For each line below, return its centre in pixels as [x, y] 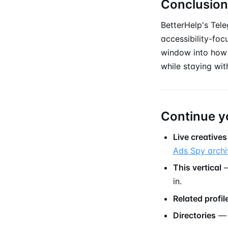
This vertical [197, 168]
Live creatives [200, 137]
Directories [194, 215]
